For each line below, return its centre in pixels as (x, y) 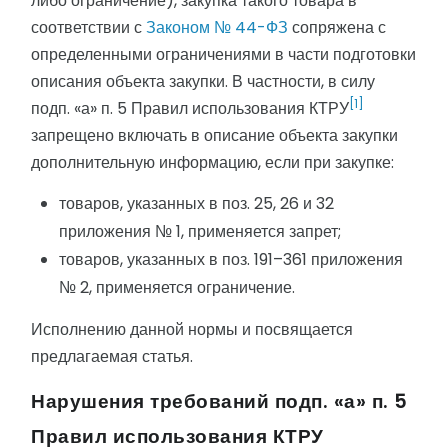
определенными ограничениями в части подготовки (223, 55)
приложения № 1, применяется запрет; (200, 232)
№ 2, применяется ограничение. (177, 288)
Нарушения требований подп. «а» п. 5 (219, 402)
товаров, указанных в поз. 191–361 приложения (231, 260)
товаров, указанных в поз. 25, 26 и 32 (196, 204)
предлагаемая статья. (112, 357)
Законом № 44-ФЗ (217, 28)
